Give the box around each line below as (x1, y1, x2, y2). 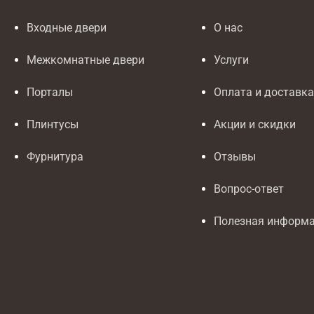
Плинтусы (27, 118, 78, 132)
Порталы (27, 86, 73, 100)
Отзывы (214, 150, 257, 164)
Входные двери (27, 21, 107, 35)
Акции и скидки (214, 118, 296, 132)
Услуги (214, 53, 250, 67)
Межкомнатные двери (27, 53, 144, 67)
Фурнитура (27, 150, 83, 164)
